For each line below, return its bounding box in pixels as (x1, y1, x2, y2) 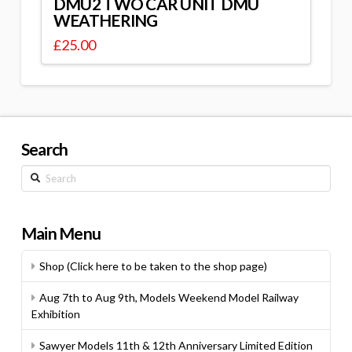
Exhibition (31, 307, 80, 321)
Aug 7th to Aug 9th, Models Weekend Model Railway (39, 291, 299, 305)
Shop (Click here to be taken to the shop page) (39, 259, 268, 273)
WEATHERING (53, 11, 158, 31)
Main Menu (20, 223, 101, 244)
